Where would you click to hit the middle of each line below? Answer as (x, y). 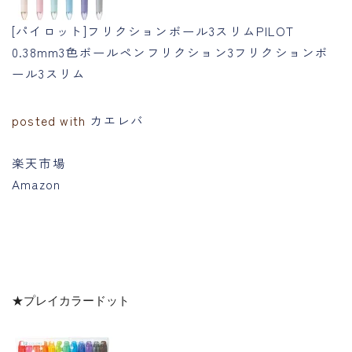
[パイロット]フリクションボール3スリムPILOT (153, 30)
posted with (51, 120)
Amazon (37, 183)
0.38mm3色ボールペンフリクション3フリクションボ (170, 51)
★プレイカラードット (71, 299)
